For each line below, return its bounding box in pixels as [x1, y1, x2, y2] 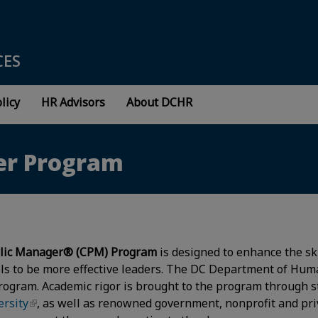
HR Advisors [40, 94, 105, 110]
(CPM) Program [76, 244, 158, 260]
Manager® [15, 244, 77, 260]
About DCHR [126, 94, 192, 110]
